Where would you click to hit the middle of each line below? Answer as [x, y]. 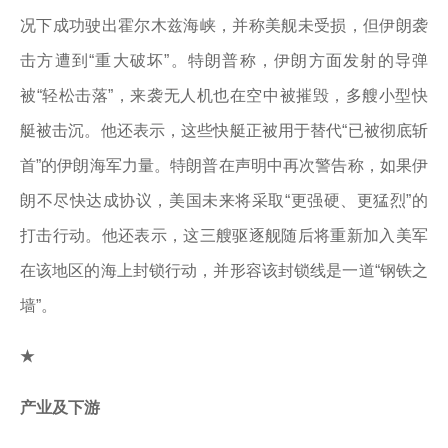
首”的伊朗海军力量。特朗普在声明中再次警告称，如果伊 [224, 165]
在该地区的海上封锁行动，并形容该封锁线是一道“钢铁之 [224, 270]
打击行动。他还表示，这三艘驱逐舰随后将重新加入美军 [224, 235]
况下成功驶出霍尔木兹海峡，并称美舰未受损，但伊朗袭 [224, 25]
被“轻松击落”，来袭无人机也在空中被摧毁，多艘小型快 [224, 95]
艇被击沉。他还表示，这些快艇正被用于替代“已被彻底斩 [224, 130]
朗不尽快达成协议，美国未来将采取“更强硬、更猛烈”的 [224, 200]
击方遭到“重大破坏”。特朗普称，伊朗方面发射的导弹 [224, 60]
